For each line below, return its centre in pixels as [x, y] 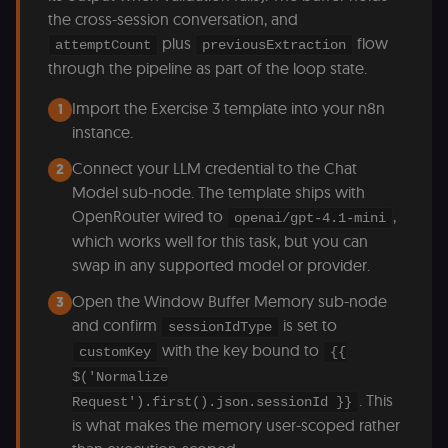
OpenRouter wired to [149, 216]
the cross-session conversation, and [173, 19]
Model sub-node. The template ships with [218, 192]
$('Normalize [120, 377]
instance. [102, 132]
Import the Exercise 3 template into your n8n [228, 108]
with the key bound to [240, 350]
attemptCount [103, 45]
